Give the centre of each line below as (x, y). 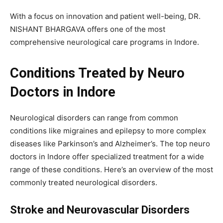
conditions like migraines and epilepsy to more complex (108, 130)
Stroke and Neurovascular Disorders (100, 210)
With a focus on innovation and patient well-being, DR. (105, 16)
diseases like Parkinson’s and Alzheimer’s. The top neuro (110, 143)
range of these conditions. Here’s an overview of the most (111, 169)
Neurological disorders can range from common (94, 117)
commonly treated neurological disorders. (84, 182)
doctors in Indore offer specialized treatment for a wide (107, 156)
